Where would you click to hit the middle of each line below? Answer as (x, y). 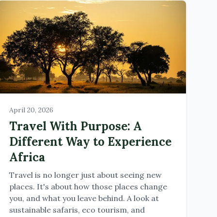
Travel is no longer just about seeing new (85, 175)
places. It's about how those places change (88, 186)
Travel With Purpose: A (75, 126)
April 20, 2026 (31, 110)
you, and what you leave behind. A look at (84, 198)
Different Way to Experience (90, 142)
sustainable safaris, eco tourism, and (77, 210)
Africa (27, 157)
